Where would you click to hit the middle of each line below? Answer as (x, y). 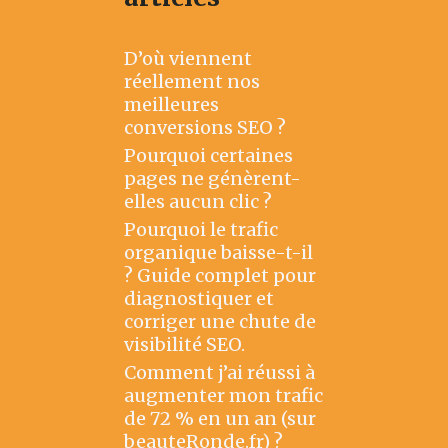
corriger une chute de (220, 322)
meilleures (171, 105)
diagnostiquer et (199, 299)
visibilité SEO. (184, 345)
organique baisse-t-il (218, 253)
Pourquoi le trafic (201, 230)
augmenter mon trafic (223, 396)
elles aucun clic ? (198, 202)
